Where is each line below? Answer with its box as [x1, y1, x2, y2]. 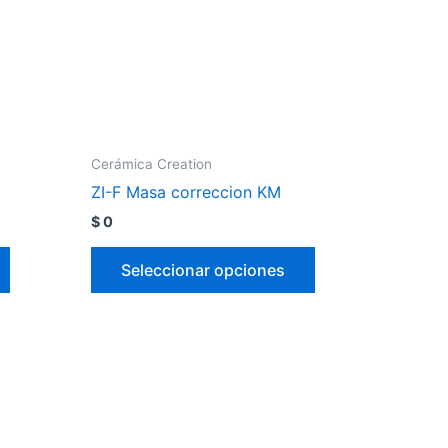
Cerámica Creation [91, 155, 212, 172]
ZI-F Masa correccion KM [91, 182, 281, 203]
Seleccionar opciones [121, 259, 285, 280]
